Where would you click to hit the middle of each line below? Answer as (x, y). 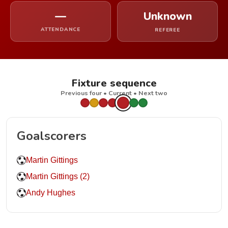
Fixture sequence (114, 83)
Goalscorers (52, 136)
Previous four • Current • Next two (114, 93)
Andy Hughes (51, 193)
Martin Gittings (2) (58, 176)
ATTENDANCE (61, 30)
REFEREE (167, 30)
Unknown (167, 16)
